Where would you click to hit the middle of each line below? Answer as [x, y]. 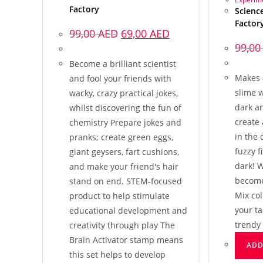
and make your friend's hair [124, 167]
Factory [84, 9]
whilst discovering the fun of [125, 108]
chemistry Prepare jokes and [125, 123]
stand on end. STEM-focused [126, 181]
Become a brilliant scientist [123, 64]
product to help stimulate [119, 196]
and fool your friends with [120, 79]
